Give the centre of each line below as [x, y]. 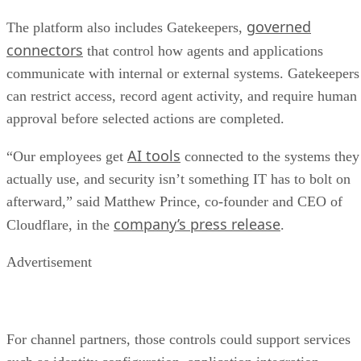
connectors [45, 50]
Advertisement [49, 262]
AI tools [154, 156]
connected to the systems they [270, 157]
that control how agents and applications [203, 51]
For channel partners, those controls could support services [178, 340]
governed [279, 27]
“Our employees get [67, 157]
